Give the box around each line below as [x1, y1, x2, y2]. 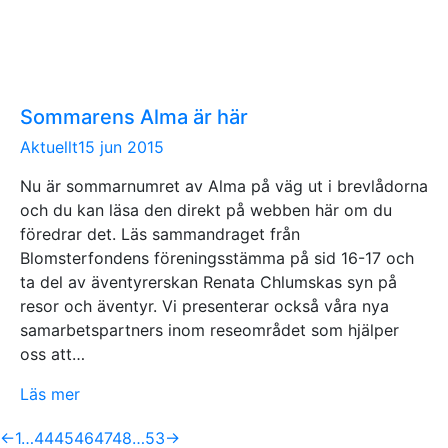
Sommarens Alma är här [20, 104, 248, 129]
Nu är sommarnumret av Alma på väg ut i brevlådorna [20, 175, 428, 196]
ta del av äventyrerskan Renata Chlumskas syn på [20, 271, 397, 292]
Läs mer [20, 383, 80, 404]
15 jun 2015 [78, 136, 164, 157]
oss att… [20, 343, 85, 364]
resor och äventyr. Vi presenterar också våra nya [20, 295, 389, 316]
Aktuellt [20, 136, 78, 157]
